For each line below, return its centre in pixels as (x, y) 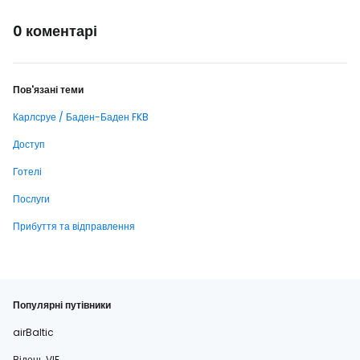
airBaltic (33, 332)
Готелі (27, 172)
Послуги (31, 199)
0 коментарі (55, 31)
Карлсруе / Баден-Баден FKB (81, 117)
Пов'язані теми (48, 90)
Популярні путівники (62, 305)
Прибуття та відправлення (74, 226)
